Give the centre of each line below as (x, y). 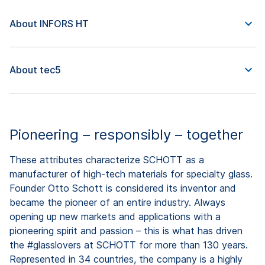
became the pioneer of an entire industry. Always (117, 202)
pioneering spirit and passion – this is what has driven (126, 230)
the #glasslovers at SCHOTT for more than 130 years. (129, 245)
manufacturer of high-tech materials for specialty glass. (131, 174)
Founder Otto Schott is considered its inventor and (123, 188)
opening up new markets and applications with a (115, 216)
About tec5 (35, 70)
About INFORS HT (49, 24)
